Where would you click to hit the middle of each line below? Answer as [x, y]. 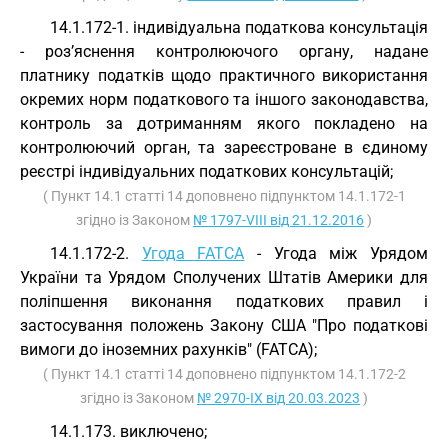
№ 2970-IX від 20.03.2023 [278, 398]
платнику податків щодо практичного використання [224, 75]
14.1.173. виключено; [128, 431]
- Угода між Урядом [336, 253]
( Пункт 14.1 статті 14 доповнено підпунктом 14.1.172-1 [224, 196]
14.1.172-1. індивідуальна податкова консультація [239, 27]
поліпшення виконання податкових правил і [224, 301]
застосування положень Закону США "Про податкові [224, 325]
